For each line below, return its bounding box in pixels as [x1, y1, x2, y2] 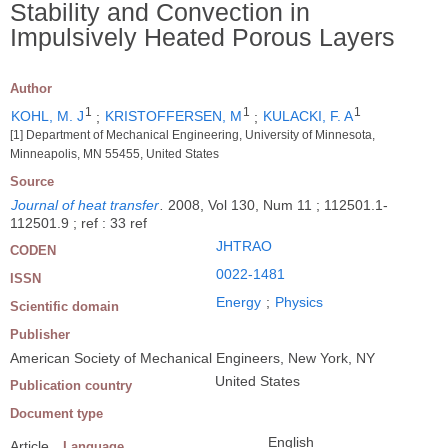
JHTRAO [216, 238, 272, 255]
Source [10, 174, 54, 190]
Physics [275, 294, 323, 311]
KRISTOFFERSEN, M [105, 108, 242, 125]
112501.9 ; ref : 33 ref [10, 215, 147, 232]
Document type [10, 406, 103, 422]
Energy [216, 294, 261, 311]
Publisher [10, 327, 70, 343]
